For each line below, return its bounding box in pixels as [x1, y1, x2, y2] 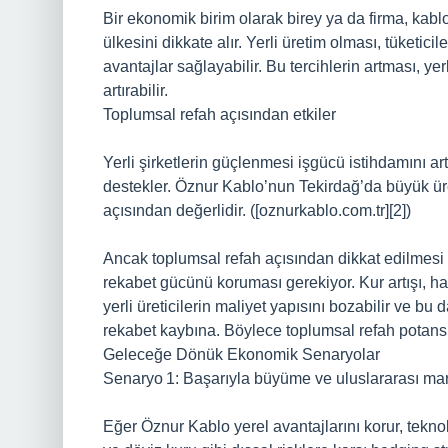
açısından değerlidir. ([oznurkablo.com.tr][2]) [103, 202, 411, 219]
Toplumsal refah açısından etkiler [103, 106, 336, 123]
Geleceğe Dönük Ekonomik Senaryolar [103, 346, 380, 363]
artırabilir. [103, 82, 168, 99]
